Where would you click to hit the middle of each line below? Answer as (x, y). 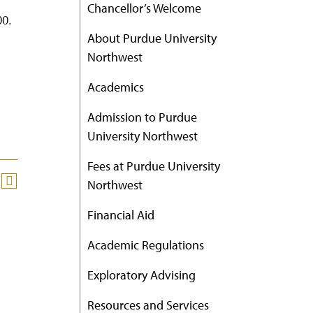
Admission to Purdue (142, 117)
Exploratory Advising (141, 275)
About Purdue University (152, 38)
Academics (116, 87)
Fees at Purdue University (154, 166)
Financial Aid (121, 215)
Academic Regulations (146, 245)
